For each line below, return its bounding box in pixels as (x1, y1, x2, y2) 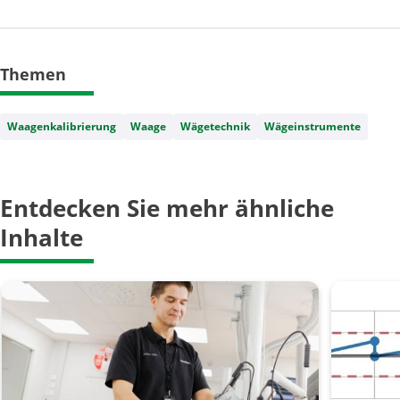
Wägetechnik (180, 119, 250, 135)
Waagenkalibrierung (7, 119, 116, 135)
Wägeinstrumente (264, 119, 361, 135)
